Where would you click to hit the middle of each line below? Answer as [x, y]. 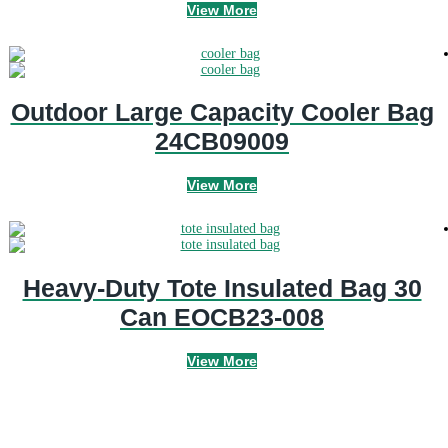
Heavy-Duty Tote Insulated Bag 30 [222, 287]
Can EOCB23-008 [222, 316]
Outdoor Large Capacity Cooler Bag [222, 112]
